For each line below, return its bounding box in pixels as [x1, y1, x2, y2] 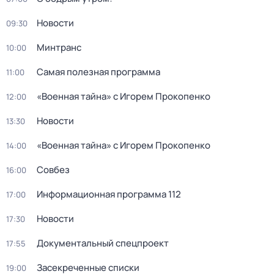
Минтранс [37, 41, 81, 54]
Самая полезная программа [37, 65, 160, 78]
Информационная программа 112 [37, 188, 181, 201]
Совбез [37, 163, 70, 176]
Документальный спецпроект [37, 237, 169, 250]
